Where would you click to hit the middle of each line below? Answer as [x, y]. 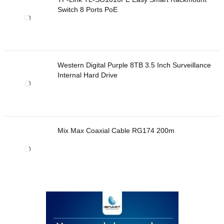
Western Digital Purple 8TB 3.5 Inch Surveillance [134, 65]
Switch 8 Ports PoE [87, 9]
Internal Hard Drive [87, 75]
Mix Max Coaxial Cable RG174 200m [116, 130]
